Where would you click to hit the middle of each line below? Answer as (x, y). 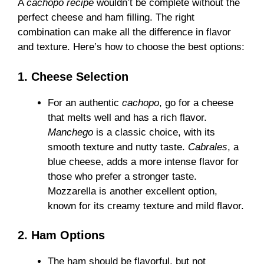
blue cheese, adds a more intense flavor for (143, 161)
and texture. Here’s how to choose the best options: (131, 47)
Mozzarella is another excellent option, (133, 191)
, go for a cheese (196, 103)
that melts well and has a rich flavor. (127, 117)
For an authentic (85, 103)
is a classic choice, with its (154, 132)
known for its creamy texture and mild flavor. (146, 206)
